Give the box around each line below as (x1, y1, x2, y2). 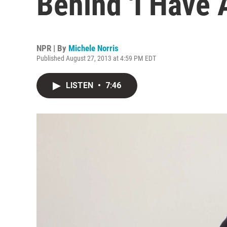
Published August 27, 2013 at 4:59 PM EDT (36, 54, 156, 62)
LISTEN (66, 81, 95, 90)
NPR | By (36, 43, 68, 53)
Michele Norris (68, 43, 119, 53)
